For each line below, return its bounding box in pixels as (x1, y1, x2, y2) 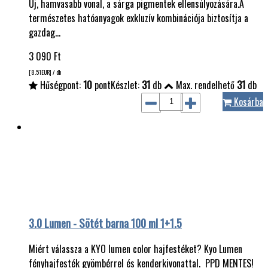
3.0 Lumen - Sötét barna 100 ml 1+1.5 (29, 214, 182, 231)
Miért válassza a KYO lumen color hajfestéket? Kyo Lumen (29, 242, 242, 257)
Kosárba (232, 94, 263, 109)
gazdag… (29, 25, 60, 39)
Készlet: (111, 77, 142, 92)
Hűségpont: (38, 77, 83, 92)
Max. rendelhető (173, 77, 237, 92)
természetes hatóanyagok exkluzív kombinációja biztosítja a (29, 10, 248, 25)
